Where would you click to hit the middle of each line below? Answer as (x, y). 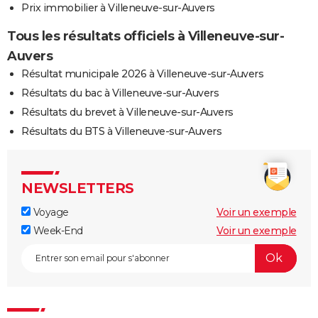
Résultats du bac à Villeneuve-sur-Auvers (120, 93)
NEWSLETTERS (78, 188)
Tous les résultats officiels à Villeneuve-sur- (146, 36)
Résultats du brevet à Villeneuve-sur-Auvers (127, 112)
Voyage (50, 212)
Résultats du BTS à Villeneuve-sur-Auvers (121, 131)
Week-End (57, 230)
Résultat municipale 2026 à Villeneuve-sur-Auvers (142, 73)
